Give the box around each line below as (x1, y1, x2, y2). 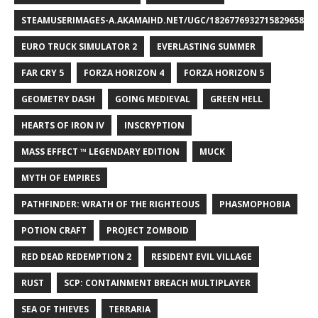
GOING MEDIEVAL (115, 92, 190, 105)
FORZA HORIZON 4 (84, 66, 164, 79)
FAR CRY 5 (21, 66, 64, 79)
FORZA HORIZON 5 (184, 66, 264, 79)
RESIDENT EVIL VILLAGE (151, 250, 252, 263)
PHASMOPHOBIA (219, 197, 290, 210)
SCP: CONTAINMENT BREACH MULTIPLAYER (64, 276, 251, 289)
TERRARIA (109, 302, 150, 315)
